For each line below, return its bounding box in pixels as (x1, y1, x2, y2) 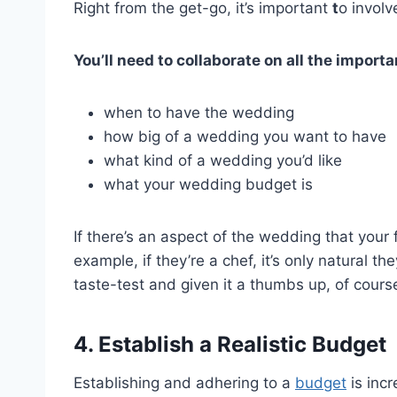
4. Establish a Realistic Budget (74, 331, 386, 357)
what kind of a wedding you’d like (104, 151, 342, 169)
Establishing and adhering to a (74, 373, 295, 392)
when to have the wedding (104, 103, 294, 121)
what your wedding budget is (104, 175, 313, 193)
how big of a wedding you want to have (104, 127, 386, 145)
